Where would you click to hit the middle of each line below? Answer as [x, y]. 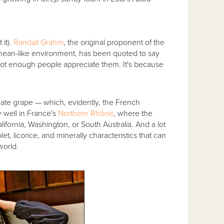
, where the [133, 113]
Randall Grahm [38, 42]
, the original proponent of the [114, 42]
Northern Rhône [85, 113]
